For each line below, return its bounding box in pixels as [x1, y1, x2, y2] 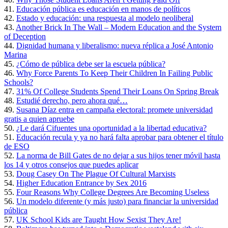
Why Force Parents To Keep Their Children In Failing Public [16, 68, 213, 77]
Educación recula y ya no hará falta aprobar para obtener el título [16, 132, 223, 141]
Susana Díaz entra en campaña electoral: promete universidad [16, 105, 213, 114]
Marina [4, 50, 27, 59]
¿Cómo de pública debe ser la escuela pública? [16, 59, 165, 68]
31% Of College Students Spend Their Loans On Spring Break [16, 87, 219, 96]
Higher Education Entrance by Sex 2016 [16, 178, 147, 187]
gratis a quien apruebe [4, 114, 74, 123]
